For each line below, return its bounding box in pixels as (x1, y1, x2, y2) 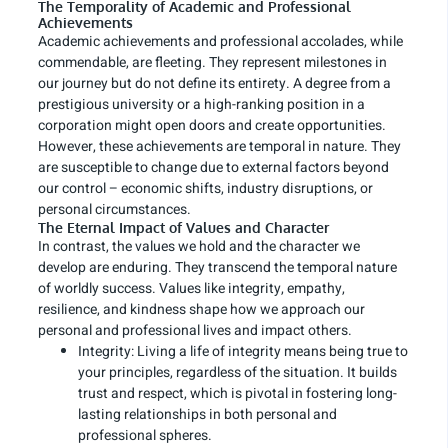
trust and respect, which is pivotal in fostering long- (78, 383, 397, 405)
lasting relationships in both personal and (78, 404, 337, 426)
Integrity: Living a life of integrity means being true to (78, 341, 408, 363)
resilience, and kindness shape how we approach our (38, 299, 365, 321)
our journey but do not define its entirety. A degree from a (38, 73, 391, 95)
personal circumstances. (38, 199, 191, 221)
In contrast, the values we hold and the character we (38, 236, 360, 258)
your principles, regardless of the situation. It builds (78, 362, 397, 384)
